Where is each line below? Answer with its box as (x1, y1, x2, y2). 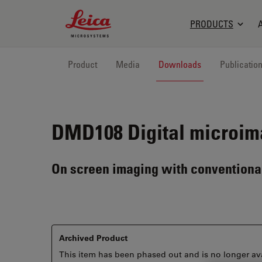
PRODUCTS (189, 18, 233, 30)
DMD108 (51, 119, 123, 144)
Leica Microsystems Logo (65, 9, 177, 22)
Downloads (158, 58, 201, 70)
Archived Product (59, 232, 127, 243)
